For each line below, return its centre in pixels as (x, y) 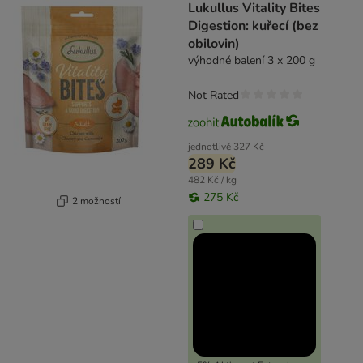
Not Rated (214, 96)
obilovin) (214, 44)
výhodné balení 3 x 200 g (252, 61)
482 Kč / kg (212, 180)
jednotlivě (209, 147)
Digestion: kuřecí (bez (253, 26)
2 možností (96, 201)
